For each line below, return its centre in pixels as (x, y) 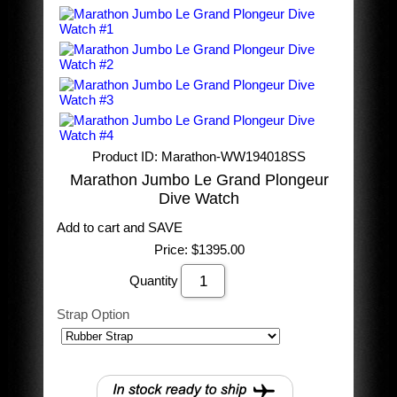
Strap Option (93, 314)
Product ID (124, 156)
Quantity (154, 280)
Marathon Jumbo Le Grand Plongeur (199, 180)
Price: (171, 249)
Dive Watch (199, 198)
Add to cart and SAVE (119, 227)
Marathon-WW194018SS (234, 156)
